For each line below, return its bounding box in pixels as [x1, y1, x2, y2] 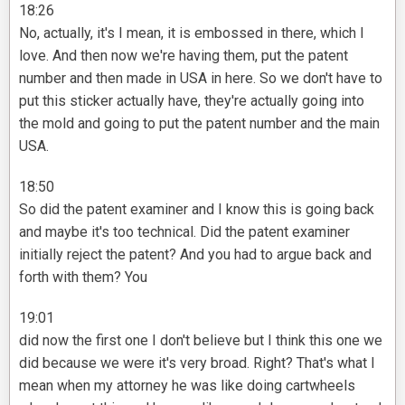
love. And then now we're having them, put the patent [19, 47, 348, 65]
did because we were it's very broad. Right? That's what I [19, 354, 375, 372]
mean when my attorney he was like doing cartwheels [19, 377, 355, 395]
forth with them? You [19, 268, 147, 287]
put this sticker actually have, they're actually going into [19, 92, 364, 110]
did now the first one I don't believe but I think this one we [19, 332, 382, 350]
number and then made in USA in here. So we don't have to [19, 70, 382, 88]
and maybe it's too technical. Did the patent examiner [19, 223, 350, 241]
